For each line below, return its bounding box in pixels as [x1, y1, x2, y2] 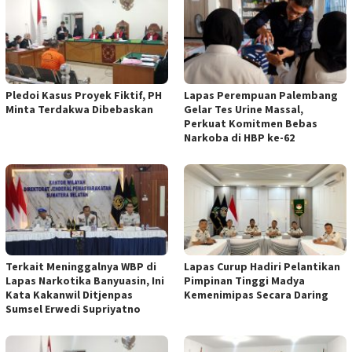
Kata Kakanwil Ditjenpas [5, 287, 133, 302]
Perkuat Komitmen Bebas [184, 116, 317, 131]
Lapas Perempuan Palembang [184, 88, 338, 103]
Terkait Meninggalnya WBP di [5, 258, 156, 273]
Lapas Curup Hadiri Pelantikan [184, 258, 340, 273]
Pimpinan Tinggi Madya [184, 273, 305, 288]
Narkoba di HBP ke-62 [184, 130, 295, 145]
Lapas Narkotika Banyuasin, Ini [5, 273, 164, 288]
